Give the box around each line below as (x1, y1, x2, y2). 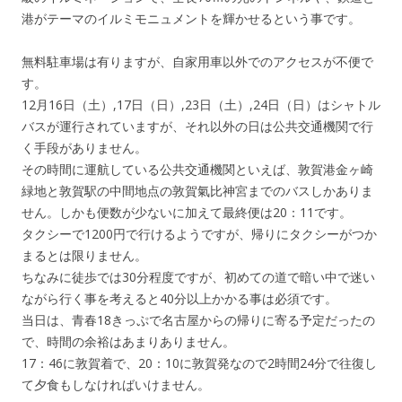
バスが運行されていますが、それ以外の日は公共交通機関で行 (22, 118, 373, 135)
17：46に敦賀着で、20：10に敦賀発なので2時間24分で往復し (22, 354, 377, 371)
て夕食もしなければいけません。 (22, 376, 210, 393)
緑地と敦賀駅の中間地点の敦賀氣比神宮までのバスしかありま (22, 182, 373, 199)
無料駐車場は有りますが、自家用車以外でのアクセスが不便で (22, 53, 373, 70)
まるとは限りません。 (22, 247, 147, 264)
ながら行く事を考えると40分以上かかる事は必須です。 (22, 290, 337, 307)
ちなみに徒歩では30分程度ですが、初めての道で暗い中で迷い (22, 268, 375, 285)
